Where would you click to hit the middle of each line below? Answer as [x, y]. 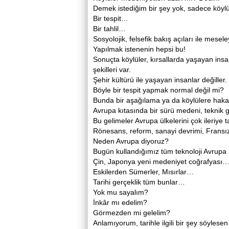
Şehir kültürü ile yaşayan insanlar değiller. [160, 80]
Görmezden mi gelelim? [132, 213]
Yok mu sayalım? [121, 192]
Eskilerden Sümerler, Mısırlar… [143, 172]
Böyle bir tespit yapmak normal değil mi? [158, 90]
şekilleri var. [112, 70]
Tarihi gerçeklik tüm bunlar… [139, 182]
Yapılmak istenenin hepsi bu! [139, 49]
